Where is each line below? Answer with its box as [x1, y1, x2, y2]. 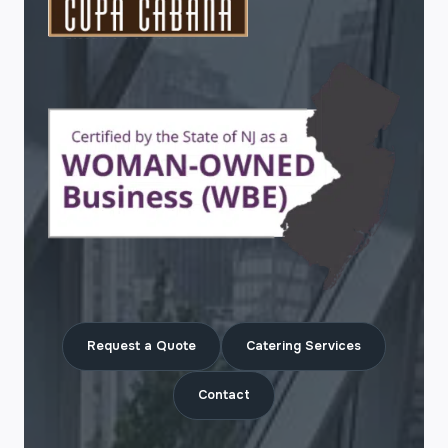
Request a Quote [87, 338, 196, 355]
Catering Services [246, 338, 361, 355]
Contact [198, 387, 250, 404]
